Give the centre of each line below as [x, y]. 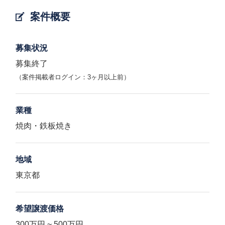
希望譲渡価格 [40, 209]
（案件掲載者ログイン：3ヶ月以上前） [73, 77]
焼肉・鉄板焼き [44, 126]
